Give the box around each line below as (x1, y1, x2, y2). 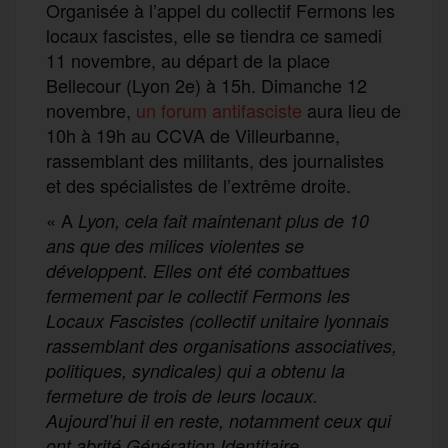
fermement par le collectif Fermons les (46, 282, 350, 308)
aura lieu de (302, 96, 401, 123)
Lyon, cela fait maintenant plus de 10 (73, 207, 369, 233)
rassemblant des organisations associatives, (46, 332, 397, 358)
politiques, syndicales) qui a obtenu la (46, 357, 345, 383)
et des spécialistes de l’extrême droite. (46, 171, 351, 198)
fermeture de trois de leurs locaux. (46, 382, 318, 408)
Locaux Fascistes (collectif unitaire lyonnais (46, 307, 389, 333)
